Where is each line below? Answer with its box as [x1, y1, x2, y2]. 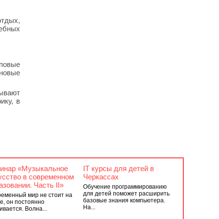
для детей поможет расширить [83, 190, 170, 197]
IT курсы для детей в [83, 164, 154, 173]
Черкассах [83, 173, 119, 181]
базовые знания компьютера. [83, 197, 165, 204]
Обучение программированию [83, 183, 167, 190]
